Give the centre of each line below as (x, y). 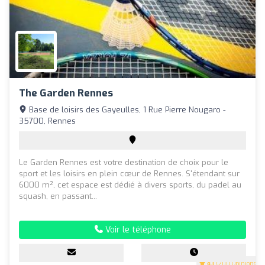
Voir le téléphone (137, 230)
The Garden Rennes (66, 93)
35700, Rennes (47, 121)
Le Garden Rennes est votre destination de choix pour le (124, 162)
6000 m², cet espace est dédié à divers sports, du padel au (130, 185)
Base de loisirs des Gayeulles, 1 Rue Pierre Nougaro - (126, 109)
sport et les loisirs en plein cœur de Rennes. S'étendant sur (129, 173)
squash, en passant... (58, 196)
